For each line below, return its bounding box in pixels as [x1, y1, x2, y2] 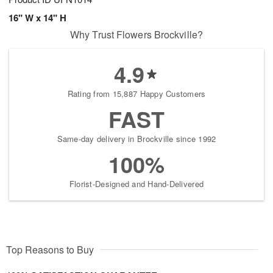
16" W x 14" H [9, 10, 66, 24]
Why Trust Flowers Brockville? [70, 27, 203, 41]
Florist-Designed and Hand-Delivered [69, 177, 204, 190]
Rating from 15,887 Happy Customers [67, 87, 206, 99]
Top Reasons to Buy [6, 242, 94, 257]
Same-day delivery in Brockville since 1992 [57, 132, 216, 144]
